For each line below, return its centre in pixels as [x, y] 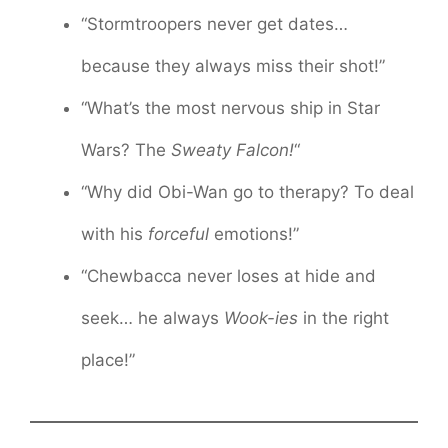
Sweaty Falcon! [232, 149]
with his [114, 233]
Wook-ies [261, 317]
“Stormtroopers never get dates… [214, 23]
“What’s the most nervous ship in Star [230, 107]
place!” [108, 359]
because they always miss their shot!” [233, 65]
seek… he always [152, 317]
